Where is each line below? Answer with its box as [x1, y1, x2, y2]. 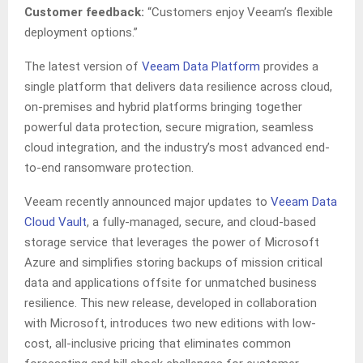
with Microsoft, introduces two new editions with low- [24, 316, 316, 331]
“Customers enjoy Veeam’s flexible [144, 5, 333, 20]
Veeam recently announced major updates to [24, 194, 271, 210]
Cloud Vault [24, 215, 87, 230]
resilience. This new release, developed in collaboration [24, 296, 317, 311]
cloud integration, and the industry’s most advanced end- [24, 140, 330, 156]
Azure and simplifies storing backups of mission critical [24, 255, 322, 271]
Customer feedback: [24, 5, 144, 20]
